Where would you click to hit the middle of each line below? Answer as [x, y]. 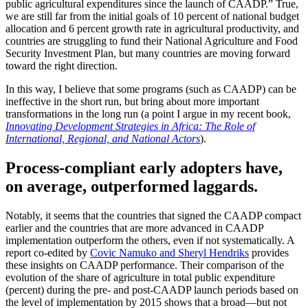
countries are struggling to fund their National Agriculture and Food [152, 41]
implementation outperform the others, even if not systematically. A [150, 241]
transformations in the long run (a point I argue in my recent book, [148, 114]
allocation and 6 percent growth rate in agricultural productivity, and [152, 29]
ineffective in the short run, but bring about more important [132, 102]
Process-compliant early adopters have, [144, 168]
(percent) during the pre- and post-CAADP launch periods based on [152, 290]
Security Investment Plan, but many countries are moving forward [148, 54]
